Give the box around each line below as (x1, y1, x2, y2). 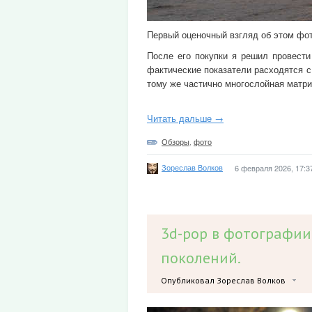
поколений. (161, 248, 241, 267)
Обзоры (162, 136, 189, 147)
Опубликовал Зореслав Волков (161, 275, 286, 286)
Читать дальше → (147, 111, 224, 125)
